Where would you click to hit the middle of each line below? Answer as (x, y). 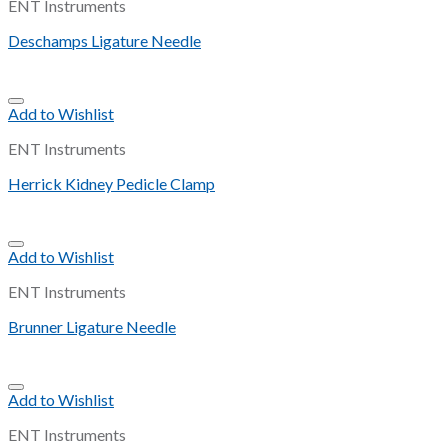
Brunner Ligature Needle (92, 327)
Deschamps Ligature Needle (104, 41)
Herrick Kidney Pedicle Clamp (111, 184)
